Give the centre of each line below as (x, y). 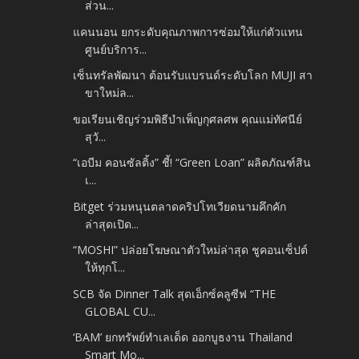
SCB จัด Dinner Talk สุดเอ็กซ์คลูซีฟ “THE (175, 293)
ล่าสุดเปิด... (112, 224)
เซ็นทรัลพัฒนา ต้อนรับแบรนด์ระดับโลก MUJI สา (193, 75)
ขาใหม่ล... (110, 93)
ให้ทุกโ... (105, 268)
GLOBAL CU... (121, 311)
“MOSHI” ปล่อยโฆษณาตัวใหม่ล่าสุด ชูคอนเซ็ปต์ (191, 250)
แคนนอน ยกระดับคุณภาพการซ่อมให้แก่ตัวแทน (188, 31)
